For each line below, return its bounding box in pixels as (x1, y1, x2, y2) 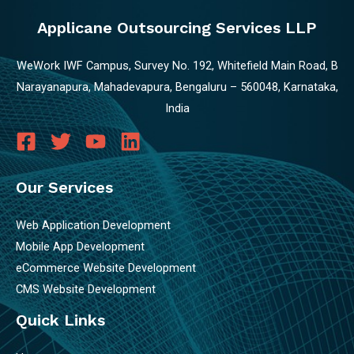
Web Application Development (16, 218, 171, 233)
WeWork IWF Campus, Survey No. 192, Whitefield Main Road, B (16, 58, 338, 73)
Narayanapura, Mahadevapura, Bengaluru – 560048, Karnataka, (16, 79, 338, 94)
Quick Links (16, 311, 105, 330)
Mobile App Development (16, 239, 145, 254)
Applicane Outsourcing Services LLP (37, 17, 317, 37)
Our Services (16, 178, 113, 198)
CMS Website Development (16, 282, 156, 297)
